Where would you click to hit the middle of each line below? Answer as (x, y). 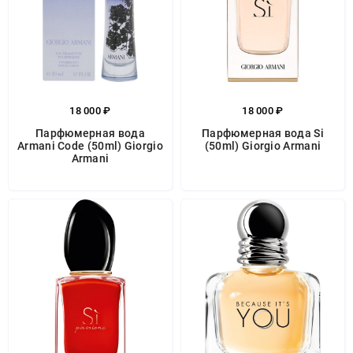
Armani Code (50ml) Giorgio (90, 146)
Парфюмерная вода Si (263, 133)
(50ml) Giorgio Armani (263, 146)
